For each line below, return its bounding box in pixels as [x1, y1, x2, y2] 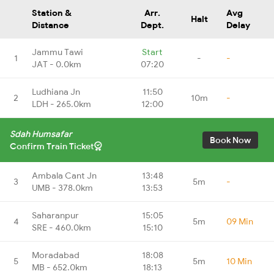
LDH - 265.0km [32, 98, 91, 109]
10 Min [226, 255, 252, 267]
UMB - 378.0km [32, 182, 93, 193]
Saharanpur [32, 209, 79, 221]
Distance [32, 19, 69, 31]
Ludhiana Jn [32, 86, 80, 97]
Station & [32, 7, 72, 18]
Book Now [210, 134, 251, 146]
